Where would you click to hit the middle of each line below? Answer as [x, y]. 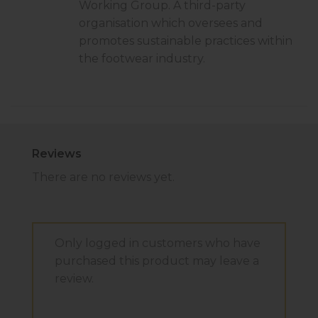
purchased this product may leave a [157, 261]
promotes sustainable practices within [186, 40]
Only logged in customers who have [158, 243]
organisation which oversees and [171, 23]
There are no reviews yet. [103, 177]
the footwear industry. [142, 58]
